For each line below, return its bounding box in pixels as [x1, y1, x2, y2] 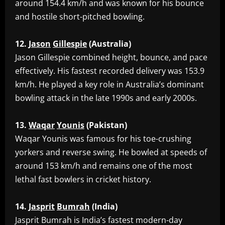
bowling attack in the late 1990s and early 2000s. [15, 92, 197, 104]
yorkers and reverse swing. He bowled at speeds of [15, 147, 207, 158]
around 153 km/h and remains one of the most [15, 160, 192, 172]
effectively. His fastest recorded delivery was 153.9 [15, 65, 204, 77]
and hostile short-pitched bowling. [15, 11, 145, 23]
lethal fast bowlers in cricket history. [15, 174, 151, 185]
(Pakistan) [86, 120, 127, 131]
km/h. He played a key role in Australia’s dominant [15, 79, 204, 90]
